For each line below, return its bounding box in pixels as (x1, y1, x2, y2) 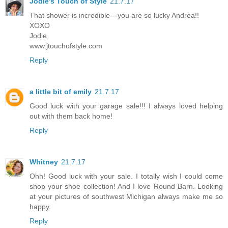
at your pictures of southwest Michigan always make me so (30, 192, 223, 201)
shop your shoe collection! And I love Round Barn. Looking (30, 182, 223, 191)
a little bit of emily (30, 88, 92, 96)
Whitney (30, 158, 58, 166)
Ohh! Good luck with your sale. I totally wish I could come (30, 172, 223, 181)
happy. (30, 203, 51, 211)
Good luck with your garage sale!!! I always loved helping (30, 102, 223, 110)
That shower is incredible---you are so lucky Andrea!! (30, 11, 199, 20)
